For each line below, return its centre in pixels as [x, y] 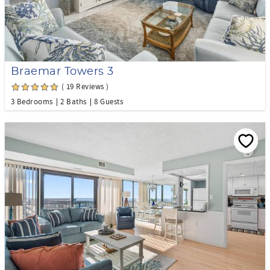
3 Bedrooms [32, 102]
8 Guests [108, 102]
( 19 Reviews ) [85, 87]
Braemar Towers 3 [62, 72]
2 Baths [74, 102]
